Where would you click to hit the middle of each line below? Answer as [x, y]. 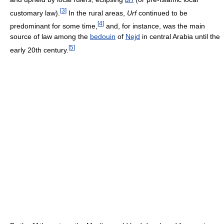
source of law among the [50, 37]
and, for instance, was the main [154, 26]
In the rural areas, [97, 13]
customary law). [35, 13]
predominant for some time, [54, 26]
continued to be [162, 13]
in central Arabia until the [180, 37]
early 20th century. [39, 50]
